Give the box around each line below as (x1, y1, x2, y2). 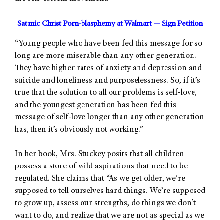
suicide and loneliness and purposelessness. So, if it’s (15, 76, 200, 85)
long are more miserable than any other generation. (15, 52, 196, 60)
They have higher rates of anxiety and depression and (15, 64, 202, 73)
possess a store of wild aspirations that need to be (15, 163, 188, 171)
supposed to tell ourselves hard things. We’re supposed (15, 187, 205, 196)
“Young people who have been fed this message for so (15, 39, 202, 48)
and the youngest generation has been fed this (15, 101, 176, 110)
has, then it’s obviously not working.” (15, 125, 143, 134)
